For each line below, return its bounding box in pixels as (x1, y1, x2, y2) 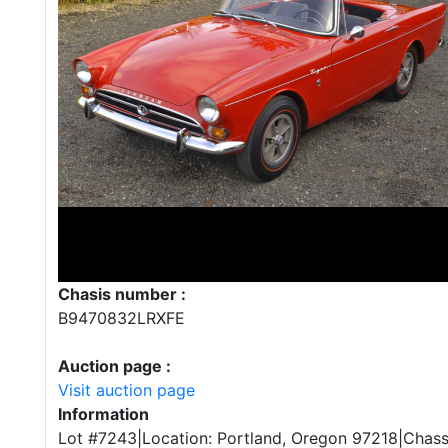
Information (58, 404, 149, 424)
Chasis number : (58, 284, 186, 304)
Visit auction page (58, 380, 195, 400)
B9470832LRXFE (58, 308, 185, 328)
